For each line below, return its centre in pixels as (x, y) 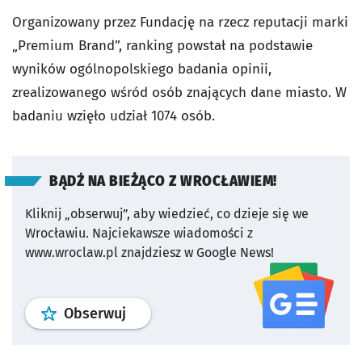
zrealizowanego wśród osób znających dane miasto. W (179, 92)
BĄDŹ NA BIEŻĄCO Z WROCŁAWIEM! (163, 181)
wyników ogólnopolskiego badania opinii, (142, 69)
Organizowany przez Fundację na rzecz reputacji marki (180, 22)
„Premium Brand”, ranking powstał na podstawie (162, 45)
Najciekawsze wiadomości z (173, 233)
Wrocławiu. (57, 233)
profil (143, 312)
